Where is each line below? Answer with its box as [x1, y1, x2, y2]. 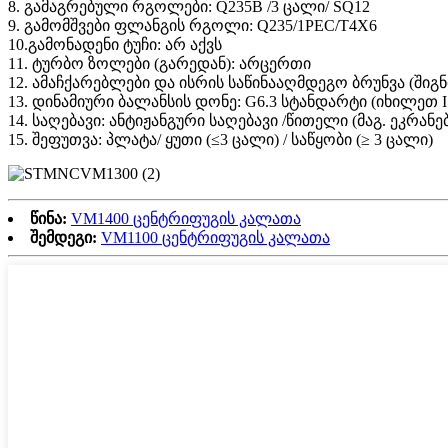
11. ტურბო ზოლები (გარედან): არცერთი [8, 55, 311, 73]
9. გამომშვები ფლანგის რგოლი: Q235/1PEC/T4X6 [8, 17, 377, 35]
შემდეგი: [30, 229, 97, 247]
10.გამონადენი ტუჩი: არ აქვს [8, 36, 222, 54]
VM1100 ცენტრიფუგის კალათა [101, 229, 330, 247]
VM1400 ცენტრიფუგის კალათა [71, 210, 301, 228]
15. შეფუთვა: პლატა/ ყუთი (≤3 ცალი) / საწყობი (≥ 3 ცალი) [8, 131, 433, 149]
